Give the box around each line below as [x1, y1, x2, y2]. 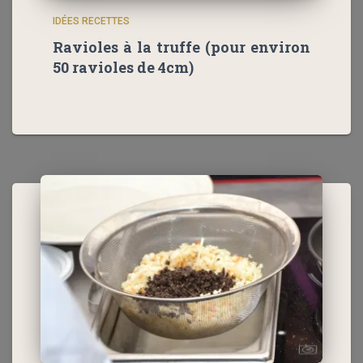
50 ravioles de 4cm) [53, 58, 194, 78]
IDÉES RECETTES [53, 15, 130, 28]
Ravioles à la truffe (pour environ [53, 37, 310, 58]
